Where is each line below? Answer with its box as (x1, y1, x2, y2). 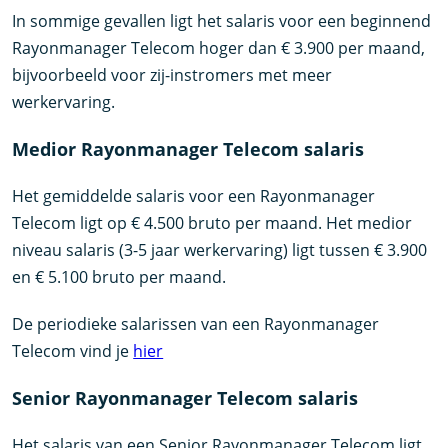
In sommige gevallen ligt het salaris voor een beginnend (12, 9, 432, 32)
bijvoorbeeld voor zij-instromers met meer (12, 63, 333, 86)
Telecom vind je (12, 339, 134, 362)
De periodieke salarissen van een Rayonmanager (12, 312, 380, 335)
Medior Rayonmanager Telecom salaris (12, 136, 365, 161)
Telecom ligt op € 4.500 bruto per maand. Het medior (12, 211, 413, 234)
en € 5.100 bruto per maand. (12, 265, 227, 288)
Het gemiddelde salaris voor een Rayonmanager (12, 184, 376, 207)
